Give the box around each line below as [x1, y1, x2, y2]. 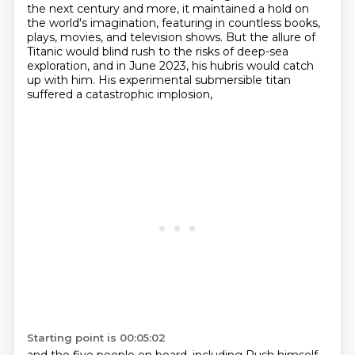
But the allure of [225, 30, 315, 44]
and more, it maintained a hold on [122, 2, 309, 16]
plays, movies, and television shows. [26, 30, 226, 44]
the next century [26, 2, 123, 16]
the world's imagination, [26, 16, 162, 30]
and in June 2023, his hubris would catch [92, 59, 314, 73]
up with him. [26, 73, 98, 87]
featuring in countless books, [161, 16, 320, 30]
